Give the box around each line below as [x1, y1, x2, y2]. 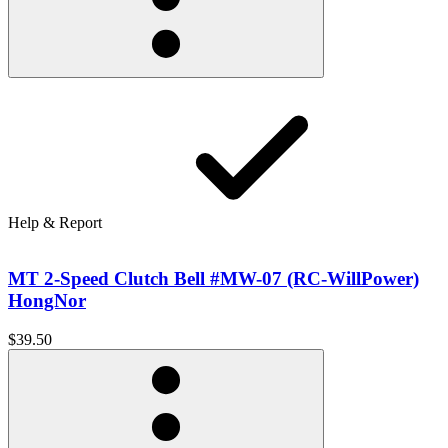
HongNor [8, 290, 86, 312]
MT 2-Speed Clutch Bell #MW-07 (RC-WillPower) [8, 268, 419, 290]
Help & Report [8, 213, 102, 231]
